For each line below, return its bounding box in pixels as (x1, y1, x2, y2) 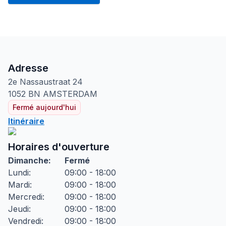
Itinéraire (8, 116, 44, 126)
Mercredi (8, 192, 42, 202)
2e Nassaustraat (8, 77, 70, 87)
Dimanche (8, 155, 48, 165)
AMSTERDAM (43, 89, 97, 99)
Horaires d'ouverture (8, 141, 109, 153)
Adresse (8, 62, 48, 74)
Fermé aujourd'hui (13, 103, 76, 111)
